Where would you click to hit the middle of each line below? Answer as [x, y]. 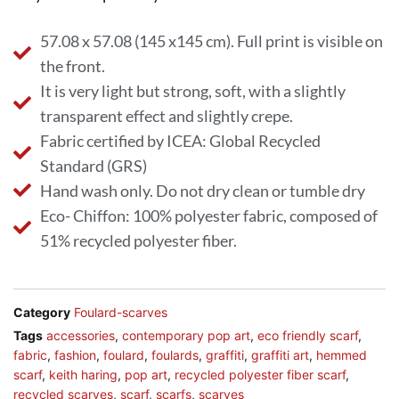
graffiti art [280, 355]
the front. [73, 66]
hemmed [342, 355]
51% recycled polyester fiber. [138, 241]
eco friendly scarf [308, 336]
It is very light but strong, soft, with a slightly [193, 91]
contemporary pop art [186, 336]
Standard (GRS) [94, 166]
